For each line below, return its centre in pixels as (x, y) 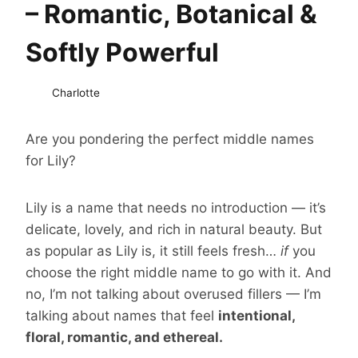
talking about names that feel (122, 315)
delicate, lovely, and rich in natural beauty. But (174, 229)
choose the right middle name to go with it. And (179, 272)
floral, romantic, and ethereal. (124, 337)
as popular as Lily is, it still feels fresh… (153, 251)
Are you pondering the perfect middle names (170, 139)
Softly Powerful (122, 53)
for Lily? (51, 160)
